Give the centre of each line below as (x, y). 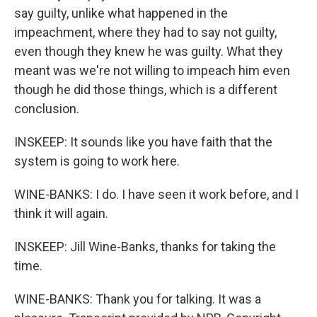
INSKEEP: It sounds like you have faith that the (143, 142)
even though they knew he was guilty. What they (149, 51)
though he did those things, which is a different (146, 90)
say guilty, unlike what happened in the (121, 13)
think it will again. (61, 213)
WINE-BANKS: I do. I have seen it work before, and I (156, 194)
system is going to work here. (97, 161)
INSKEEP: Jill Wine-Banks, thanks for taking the (145, 247)
